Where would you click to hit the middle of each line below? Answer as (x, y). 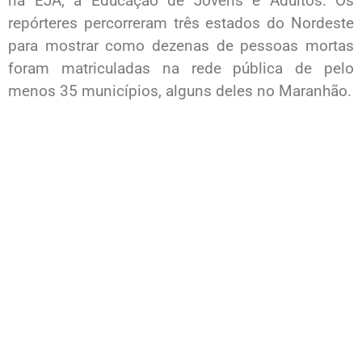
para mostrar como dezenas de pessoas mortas (181, 46)
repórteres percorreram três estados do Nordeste (181, 23)
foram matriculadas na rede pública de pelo (181, 69)
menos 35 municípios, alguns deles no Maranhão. (180, 91)
